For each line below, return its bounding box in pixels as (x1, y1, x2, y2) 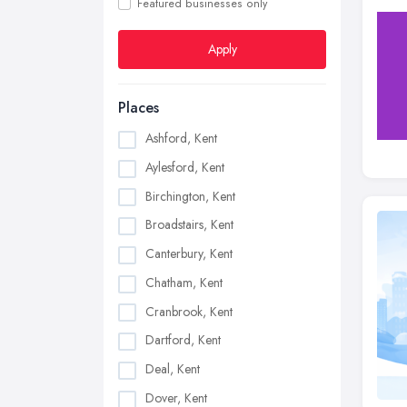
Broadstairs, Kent (145, 215, 233, 234)
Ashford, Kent (145, 129, 217, 147)
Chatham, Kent (145, 273, 223, 292)
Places (118, 97, 159, 118)
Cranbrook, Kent (145, 302, 233, 321)
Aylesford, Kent (145, 157, 224, 176)
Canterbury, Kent (145, 244, 233, 263)
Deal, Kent (145, 360, 200, 379)
